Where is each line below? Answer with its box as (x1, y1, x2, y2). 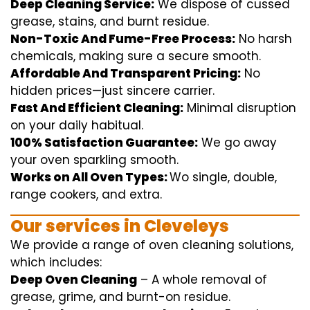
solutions (238, 237, 291, 254)
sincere (127, 82, 170, 100)
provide (33, 237, 78, 254)
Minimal (187, 100, 233, 117)
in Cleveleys (120, 215, 229, 238)
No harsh (239, 30, 292, 48)
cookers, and (46, 186, 129, 203)
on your (10, 117, 55, 134)
